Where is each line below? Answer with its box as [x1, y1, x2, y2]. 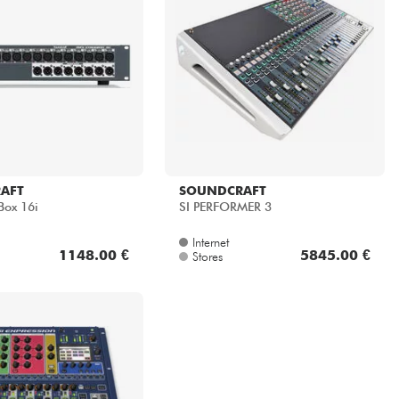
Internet [191, 235, 229, 250]
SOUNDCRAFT [178, 183, 266, 199]
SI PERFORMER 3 [178, 199, 272, 215]
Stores [191, 249, 223, 265]
